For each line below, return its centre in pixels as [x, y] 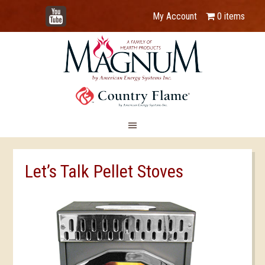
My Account [174, 16]
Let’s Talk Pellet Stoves [104, 171]
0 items [231, 16]
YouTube [74, 10]
